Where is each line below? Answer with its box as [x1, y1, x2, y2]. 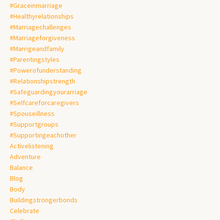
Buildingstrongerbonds [10, 195, 78, 204]
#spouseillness [10, 109, 55, 118]
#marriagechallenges [10, 22, 71, 31]
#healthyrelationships [10, 11, 74, 21]
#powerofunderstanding [10, 65, 82, 75]
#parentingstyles [10, 55, 59, 64]
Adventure [10, 152, 41, 161]
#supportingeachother [10, 130, 77, 139]
